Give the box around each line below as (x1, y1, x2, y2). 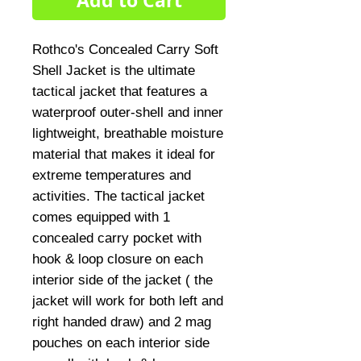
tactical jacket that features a (32, 84, 207, 99)
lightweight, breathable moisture (32, 126, 223, 141)
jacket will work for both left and (32, 293, 223, 309)
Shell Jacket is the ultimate (32, 63, 195, 78)
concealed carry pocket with (32, 230, 201, 246)
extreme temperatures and (32, 168, 191, 183)
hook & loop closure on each (32, 251, 203, 267)
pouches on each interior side (32, 335, 210, 351)
